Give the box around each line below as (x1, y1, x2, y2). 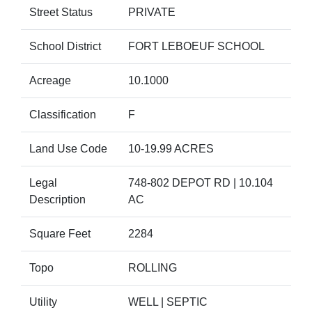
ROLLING (128, 262, 177, 274)
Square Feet (29, 228, 91, 240)
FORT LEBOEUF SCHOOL (128, 40, 265, 52)
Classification (29, 109, 96, 120)
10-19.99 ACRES (128, 143, 214, 155)
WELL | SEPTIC (128, 296, 208, 308)
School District (29, 40, 101, 52)
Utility (29, 296, 57, 308)
